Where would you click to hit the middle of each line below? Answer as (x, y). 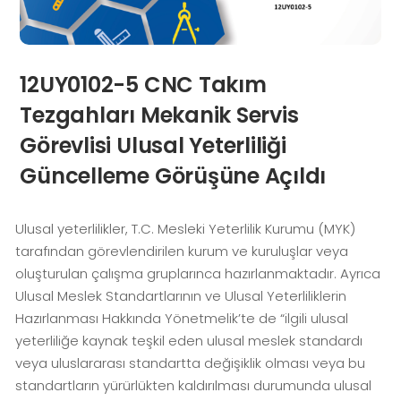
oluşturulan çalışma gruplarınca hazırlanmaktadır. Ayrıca (198, 274)
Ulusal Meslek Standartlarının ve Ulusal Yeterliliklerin (181, 296)
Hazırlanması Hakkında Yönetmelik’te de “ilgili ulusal (182, 319)
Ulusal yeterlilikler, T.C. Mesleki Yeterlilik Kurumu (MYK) (186, 229)
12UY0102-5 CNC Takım (143, 85)
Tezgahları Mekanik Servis (159, 115)
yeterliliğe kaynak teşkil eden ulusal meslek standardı (189, 341)
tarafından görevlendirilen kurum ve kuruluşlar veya (182, 252)
